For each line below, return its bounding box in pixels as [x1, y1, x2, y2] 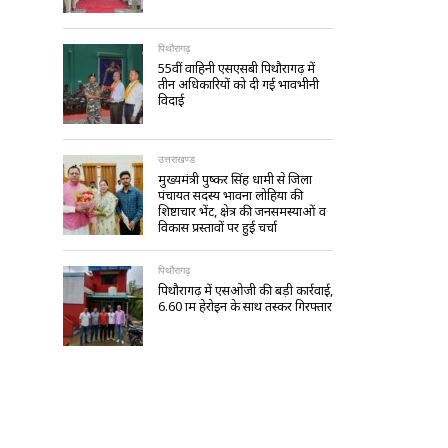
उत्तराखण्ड [158, 153, 195, 166]
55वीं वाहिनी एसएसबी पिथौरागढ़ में [158, 59, 315, 77]
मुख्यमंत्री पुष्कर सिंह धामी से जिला [158, 170, 312, 188]
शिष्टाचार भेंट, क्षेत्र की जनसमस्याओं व [158, 202, 326, 220]
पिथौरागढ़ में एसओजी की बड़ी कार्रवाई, [158, 281, 333, 299]
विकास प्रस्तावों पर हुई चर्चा [158, 218, 277, 236]
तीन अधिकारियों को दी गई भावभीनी [158, 75, 319, 93]
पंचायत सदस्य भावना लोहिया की [158, 186, 303, 204]
